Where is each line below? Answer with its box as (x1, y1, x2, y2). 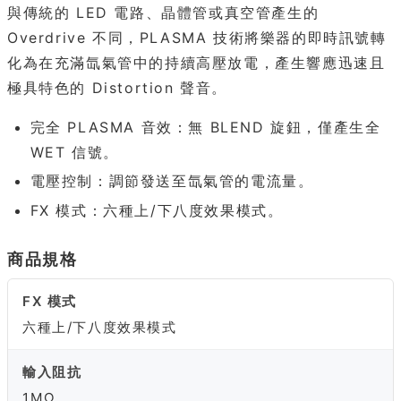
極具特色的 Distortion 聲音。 (7, 78, 228, 97)
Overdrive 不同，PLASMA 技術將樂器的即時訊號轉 (7, 28, 387, 47)
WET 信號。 (30, 142, 119, 161)
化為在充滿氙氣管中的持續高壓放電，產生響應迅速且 (7, 53, 386, 72)
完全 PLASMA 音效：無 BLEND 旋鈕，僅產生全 (30, 117, 381, 136)
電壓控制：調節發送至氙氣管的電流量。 (30, 172, 314, 191)
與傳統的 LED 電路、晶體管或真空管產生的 (7, 3, 320, 21)
